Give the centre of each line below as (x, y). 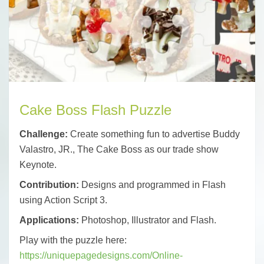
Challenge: (44, 134)
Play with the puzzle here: (73, 240)
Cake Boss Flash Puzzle (96, 110)
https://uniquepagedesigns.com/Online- (101, 255)
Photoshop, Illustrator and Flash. (148, 220)
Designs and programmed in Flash (153, 184)
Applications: (49, 220)
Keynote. (38, 164)
